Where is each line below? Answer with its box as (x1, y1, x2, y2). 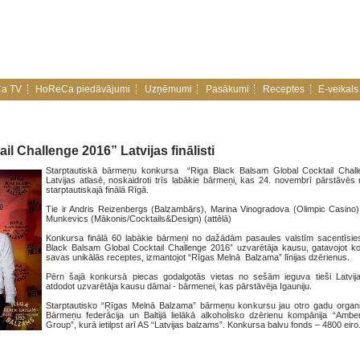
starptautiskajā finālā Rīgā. (46, 185, 151, 194)
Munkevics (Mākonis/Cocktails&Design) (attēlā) (46, 214, 231, 223)
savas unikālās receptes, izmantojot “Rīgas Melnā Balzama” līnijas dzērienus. (46, 252, 354, 262)
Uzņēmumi (144, 84, 192, 95)
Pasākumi (205, 84, 249, 95)
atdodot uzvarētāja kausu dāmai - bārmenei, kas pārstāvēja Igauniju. (46, 281, 312, 291)
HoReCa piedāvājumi (35, 84, 131, 95)
